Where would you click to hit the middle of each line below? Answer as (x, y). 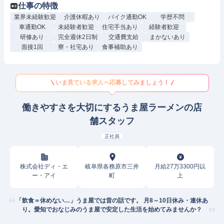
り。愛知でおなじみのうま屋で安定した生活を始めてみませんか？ (112, 209)
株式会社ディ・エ (44, 166)
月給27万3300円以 (180, 166)
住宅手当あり (120, 27)
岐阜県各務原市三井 (112, 166)
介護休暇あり (82, 17)
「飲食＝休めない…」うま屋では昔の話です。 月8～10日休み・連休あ (112, 200)
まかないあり (167, 37)
